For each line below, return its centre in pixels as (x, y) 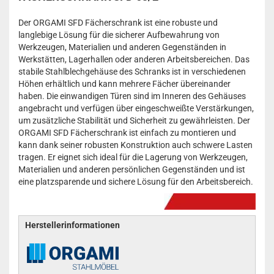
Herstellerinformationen (72, 225)
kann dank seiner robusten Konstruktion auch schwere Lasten (135, 145)
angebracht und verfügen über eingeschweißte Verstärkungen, (136, 108)
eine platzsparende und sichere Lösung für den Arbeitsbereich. (136, 182)
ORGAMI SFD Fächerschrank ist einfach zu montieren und (127, 133)
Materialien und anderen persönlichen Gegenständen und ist (132, 169)
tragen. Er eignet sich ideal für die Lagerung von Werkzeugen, (133, 157)
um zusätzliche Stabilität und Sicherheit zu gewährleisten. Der (134, 120)
